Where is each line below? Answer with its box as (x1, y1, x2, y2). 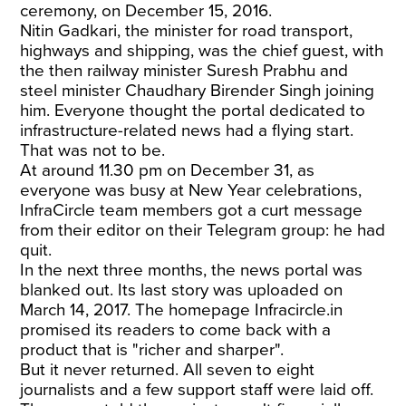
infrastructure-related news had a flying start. (20, 120, 354, 140)
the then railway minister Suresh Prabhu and (20, 60, 349, 81)
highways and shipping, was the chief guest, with (20, 40, 384, 61)
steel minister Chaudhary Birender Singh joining (20, 80, 375, 101)
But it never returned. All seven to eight (20, 359, 315, 380)
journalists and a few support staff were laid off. (20, 379, 374, 400)
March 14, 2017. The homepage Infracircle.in (20, 299, 343, 320)
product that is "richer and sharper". (20, 339, 285, 360)
